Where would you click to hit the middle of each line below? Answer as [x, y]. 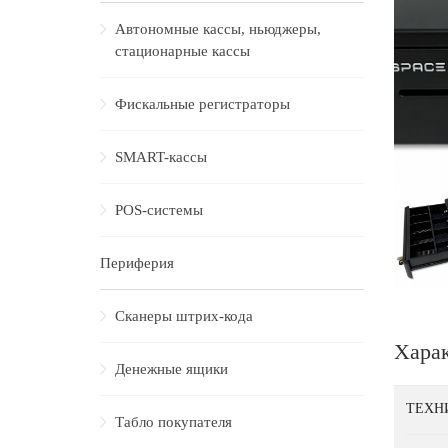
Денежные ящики [171, 369]
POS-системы [159, 210]
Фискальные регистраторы [202, 104]
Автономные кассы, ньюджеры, [218, 29]
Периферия [137, 263]
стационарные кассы [182, 51]
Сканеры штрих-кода [184, 316]
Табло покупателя [173, 422]
